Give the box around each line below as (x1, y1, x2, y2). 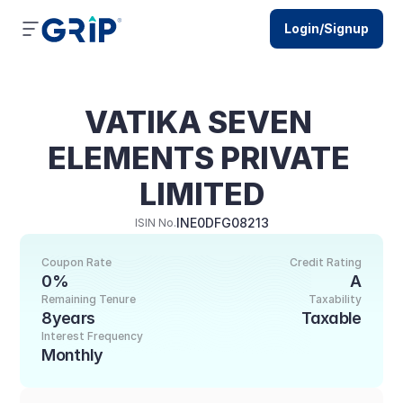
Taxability (308, 292, 362, 306)
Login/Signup (283, 21, 369, 36)
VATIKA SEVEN (85, 103, 312, 140)
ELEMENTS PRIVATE (47, 139, 350, 176)
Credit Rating (289, 255, 362, 269)
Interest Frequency (41, 329, 144, 343)
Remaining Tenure (41, 292, 137, 306)
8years (41, 309, 95, 327)
